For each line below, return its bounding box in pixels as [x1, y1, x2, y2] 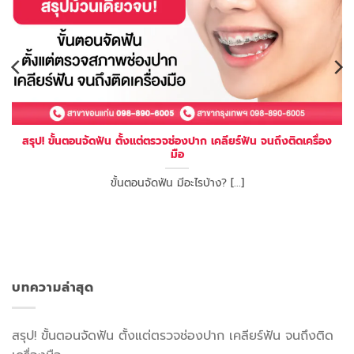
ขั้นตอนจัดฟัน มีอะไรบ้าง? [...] [110, 174, 244, 191]
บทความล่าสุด [12, 278, 94, 298]
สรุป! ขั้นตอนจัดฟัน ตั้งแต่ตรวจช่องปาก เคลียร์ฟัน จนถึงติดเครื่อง [22, 132, 332, 149]
